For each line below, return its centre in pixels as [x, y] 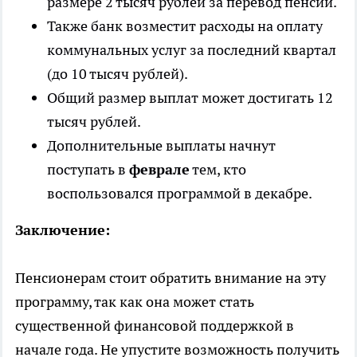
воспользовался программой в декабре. [180, 193]
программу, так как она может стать [135, 301]
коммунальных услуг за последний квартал [192, 49]
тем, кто [218, 169]
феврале [159, 169]
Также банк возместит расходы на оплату [185, 25]
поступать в [88, 169]
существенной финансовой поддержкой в [155, 325]
